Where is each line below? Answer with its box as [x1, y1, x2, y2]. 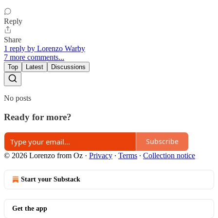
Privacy [89, 151, 112, 160]
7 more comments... [4, 53, 64, 62]
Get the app [12, 204, 47, 212]
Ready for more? [4, 111, 72, 122]
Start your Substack [21, 175, 80, 183]
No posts [4, 94, 31, 103]
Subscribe [146, 137, 179, 146]
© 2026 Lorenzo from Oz [4, 151, 83, 160]
